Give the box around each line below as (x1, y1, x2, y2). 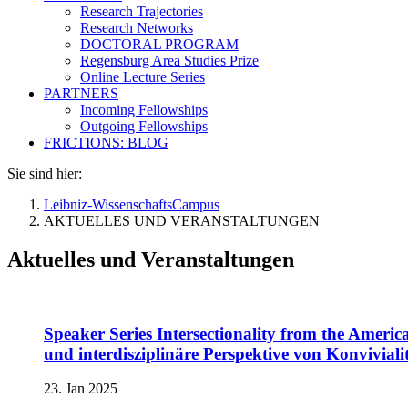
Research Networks (80, 20, 193, 36)
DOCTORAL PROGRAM (80, 36, 239, 52)
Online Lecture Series (80, 69, 205, 85)
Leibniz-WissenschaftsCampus (44, 197, 219, 212)
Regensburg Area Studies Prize (80, 53, 259, 68)
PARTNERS (44, 86, 118, 101)
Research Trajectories (80, 4, 203, 19)
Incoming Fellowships (80, 102, 208, 117)
